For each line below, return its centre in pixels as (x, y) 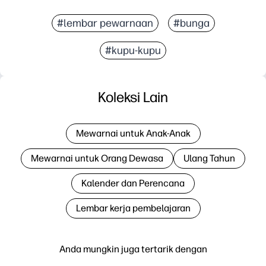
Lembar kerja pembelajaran (133, 208)
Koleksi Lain (133, 97)
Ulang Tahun (209, 158)
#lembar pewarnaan (105, 23)
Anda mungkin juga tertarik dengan (133, 249)
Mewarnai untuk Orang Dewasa (97, 158)
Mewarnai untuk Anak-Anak (133, 133)
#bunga (191, 23)
